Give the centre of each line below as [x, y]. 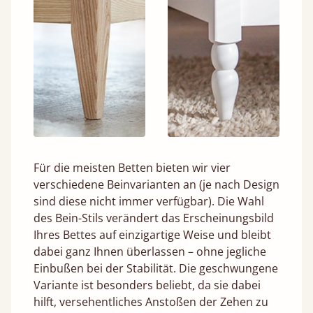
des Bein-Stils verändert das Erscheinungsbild [154, 218]
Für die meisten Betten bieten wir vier [132, 167]
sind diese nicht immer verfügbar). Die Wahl [149, 201]
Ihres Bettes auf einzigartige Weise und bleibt [152, 234]
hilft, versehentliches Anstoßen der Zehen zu [151, 301]
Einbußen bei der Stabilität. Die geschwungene [156, 268]
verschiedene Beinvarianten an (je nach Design [156, 184]
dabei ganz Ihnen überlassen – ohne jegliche [150, 251]
